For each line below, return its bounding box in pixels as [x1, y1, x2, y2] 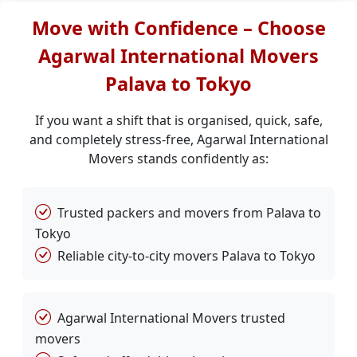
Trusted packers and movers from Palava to [57, 204, 321, 222]
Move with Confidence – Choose [31, 15, 326, 41]
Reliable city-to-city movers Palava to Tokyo [57, 247, 316, 265]
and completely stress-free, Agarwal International [29, 131, 328, 148]
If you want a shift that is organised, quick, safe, [34, 112, 323, 129]
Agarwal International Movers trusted [57, 309, 285, 327]
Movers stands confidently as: [88, 150, 269, 167]
